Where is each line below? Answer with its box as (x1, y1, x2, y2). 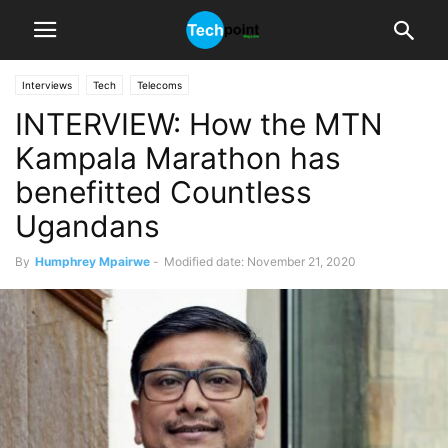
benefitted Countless (15, 174, 312, 210)
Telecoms (137, 79, 182, 91)
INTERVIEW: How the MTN (15, 106, 383, 142)
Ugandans (15, 208, 160, 244)
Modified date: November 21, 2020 (164, 254, 356, 269)
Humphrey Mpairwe (35, 254, 150, 269)
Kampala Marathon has (15, 140, 341, 176)
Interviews (22, 79, 72, 91)
